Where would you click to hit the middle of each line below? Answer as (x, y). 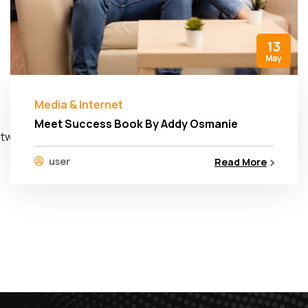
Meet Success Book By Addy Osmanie (136, 124)
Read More (241, 162)
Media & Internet (79, 105)
